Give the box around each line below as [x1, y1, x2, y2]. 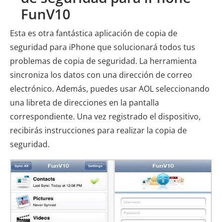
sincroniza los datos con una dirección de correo [10, 69, 192, 81]
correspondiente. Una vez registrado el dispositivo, [10, 111, 201, 122]
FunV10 [21, 4, 70, 24]
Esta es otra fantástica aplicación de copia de [10, 28, 177, 39]
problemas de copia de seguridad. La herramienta [10, 55, 197, 67]
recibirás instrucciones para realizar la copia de [10, 125, 187, 136]
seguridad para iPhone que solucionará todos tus [10, 42, 195, 53]
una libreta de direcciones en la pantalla [10, 97, 159, 109]
